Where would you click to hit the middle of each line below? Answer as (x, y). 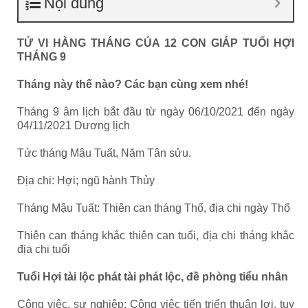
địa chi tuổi (44, 249)
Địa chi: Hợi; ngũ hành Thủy (86, 180)
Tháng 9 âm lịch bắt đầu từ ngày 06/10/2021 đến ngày (156, 112)
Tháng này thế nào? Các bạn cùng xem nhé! (133, 84)
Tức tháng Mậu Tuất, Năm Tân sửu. (104, 153)
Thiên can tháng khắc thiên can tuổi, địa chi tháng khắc (156, 235)
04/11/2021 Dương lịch (74, 125)
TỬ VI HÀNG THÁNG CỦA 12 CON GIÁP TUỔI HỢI (156, 43)
